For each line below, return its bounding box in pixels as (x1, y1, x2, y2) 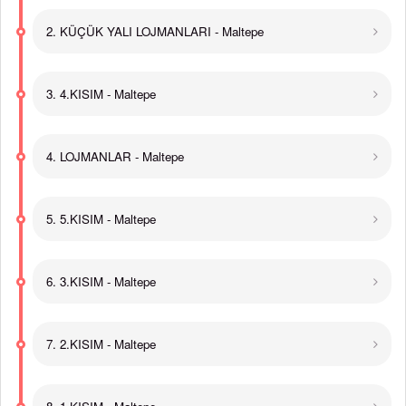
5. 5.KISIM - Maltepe (46, 210, 156, 227)
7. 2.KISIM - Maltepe (46, 335, 156, 353)
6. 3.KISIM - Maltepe (46, 273, 156, 290)
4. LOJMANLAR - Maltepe (46, 148, 184, 165)
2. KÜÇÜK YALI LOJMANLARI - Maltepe (46, 23, 264, 40)
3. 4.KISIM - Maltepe (46, 85, 156, 102)
